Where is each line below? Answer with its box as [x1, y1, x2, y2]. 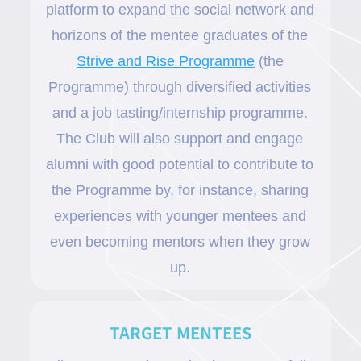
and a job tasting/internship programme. [52, 104, 308, 121]
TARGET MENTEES [110, 321, 251, 345]
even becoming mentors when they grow [49, 233, 310, 250]
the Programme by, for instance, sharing [51, 181, 309, 198]
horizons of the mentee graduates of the [52, 27, 309, 44]
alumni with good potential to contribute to [46, 156, 314, 172]
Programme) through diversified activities [48, 78, 312, 95]
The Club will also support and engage [56, 130, 304, 147]
